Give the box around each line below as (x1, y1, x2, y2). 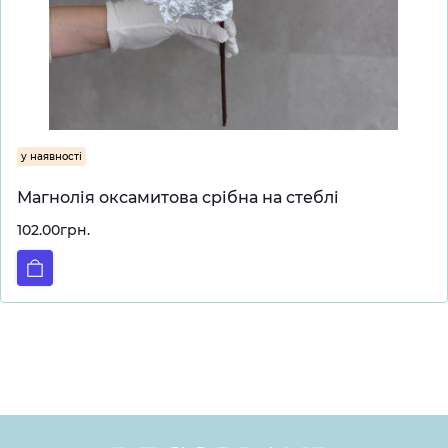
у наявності (21, 150, 82, 163)
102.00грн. (17, 221, 90, 239)
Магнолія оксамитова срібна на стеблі (17, 188, 339, 207)
